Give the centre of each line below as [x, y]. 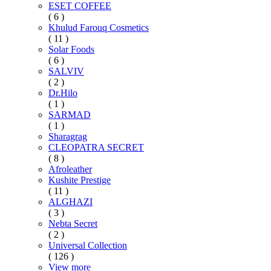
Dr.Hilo [63, 93]
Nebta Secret [73, 223]
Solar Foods [71, 49]
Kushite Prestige [80, 180]
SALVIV [66, 71]
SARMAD [70, 114]
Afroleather [70, 169]
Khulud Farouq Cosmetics [99, 27]
